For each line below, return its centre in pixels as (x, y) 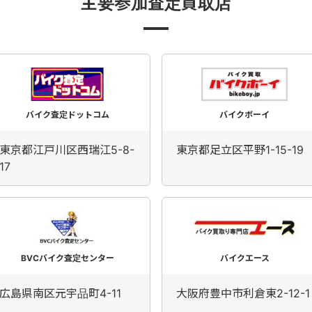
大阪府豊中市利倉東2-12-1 (243, 293)
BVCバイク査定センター (68, 258)
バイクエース (244, 258)
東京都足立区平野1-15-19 (240, 150)
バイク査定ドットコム (68, 115)
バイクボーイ (244, 115)
